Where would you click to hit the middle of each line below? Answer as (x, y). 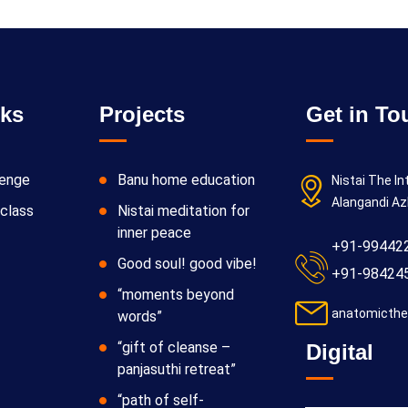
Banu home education (187, 179)
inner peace (155, 232)
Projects (143, 114)
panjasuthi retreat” (177, 369)
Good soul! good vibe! (188, 263)
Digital (339, 352)
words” (140, 316)
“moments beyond (176, 294)
